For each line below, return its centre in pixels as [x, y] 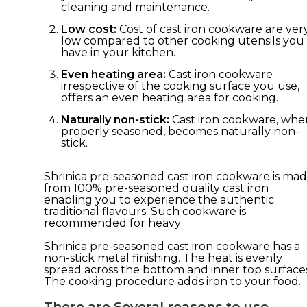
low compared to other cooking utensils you [183, 40]
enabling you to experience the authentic [159, 199]
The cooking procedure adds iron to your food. [172, 281]
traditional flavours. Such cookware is [145, 211]
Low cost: [89, 29]
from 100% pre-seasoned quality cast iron [156, 188]
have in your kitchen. [118, 52]
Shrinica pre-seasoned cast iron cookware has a [172, 246]
